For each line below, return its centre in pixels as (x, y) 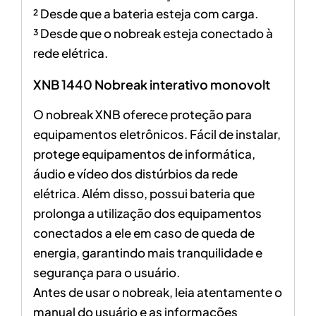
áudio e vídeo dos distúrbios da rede (135, 174)
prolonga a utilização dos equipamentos (147, 213)
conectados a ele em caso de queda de (144, 233)
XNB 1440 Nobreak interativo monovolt (151, 85)
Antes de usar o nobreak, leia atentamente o (157, 292)
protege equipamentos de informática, (144, 154)
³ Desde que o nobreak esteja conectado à (153, 34)
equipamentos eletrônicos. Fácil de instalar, (157, 134)
